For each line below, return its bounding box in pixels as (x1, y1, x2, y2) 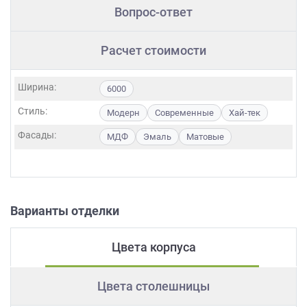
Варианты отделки (10, 204, 119, 219)
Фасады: (18, 130, 56, 141)
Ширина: (18, 82, 56, 93)
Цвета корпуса (111, 240, 196, 255)
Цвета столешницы (97, 279, 210, 294)
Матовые (186, 132, 224, 143)
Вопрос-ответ (114, 5, 193, 20)
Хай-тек (229, 108, 260, 119)
